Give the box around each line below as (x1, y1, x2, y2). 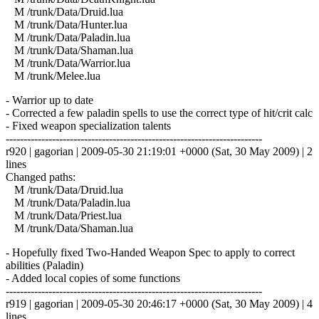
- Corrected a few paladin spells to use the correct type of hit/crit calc (6, 106, 313, 119)
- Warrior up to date (6, 93, 93, 106)
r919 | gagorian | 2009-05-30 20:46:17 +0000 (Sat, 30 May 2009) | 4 (6, 297, 313, 310)
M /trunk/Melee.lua (6, 69, 100, 82)
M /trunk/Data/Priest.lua (6, 209, 122, 221)
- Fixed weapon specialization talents (6, 119, 171, 132)
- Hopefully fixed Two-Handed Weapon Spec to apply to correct (6, 246, 295, 258)
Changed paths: (6, 170, 75, 183)
